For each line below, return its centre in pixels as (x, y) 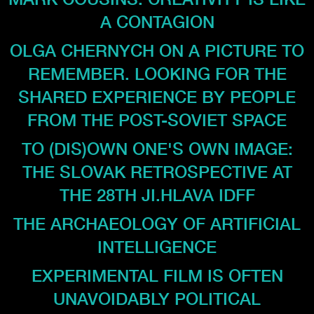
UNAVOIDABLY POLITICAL (157, 298)
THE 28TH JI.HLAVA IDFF (157, 194)
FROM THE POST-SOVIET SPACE (157, 120)
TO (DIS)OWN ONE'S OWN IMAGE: (157, 148)
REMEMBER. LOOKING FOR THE (157, 73)
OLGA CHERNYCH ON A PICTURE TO (157, 50)
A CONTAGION (157, 21)
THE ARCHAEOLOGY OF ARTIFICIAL (157, 223)
